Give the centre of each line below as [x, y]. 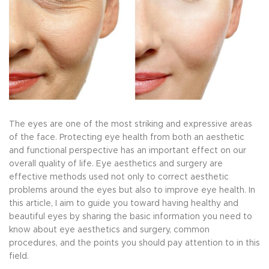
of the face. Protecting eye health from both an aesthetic [127, 137]
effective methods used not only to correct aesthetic [119, 177]
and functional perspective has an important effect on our [128, 150]
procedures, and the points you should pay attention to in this [134, 243]
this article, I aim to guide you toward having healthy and [124, 203]
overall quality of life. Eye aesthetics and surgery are [116, 164]
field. [19, 256]
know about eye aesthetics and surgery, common [109, 230]
